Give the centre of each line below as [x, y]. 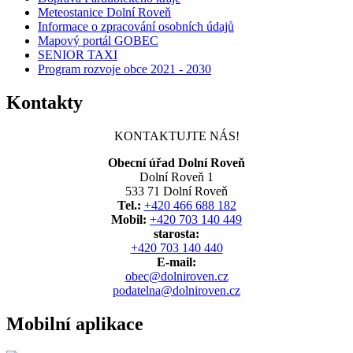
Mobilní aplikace [75, 323]
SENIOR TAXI [78, 55]
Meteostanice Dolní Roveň [104, 13]
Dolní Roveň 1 [176, 176]
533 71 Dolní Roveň [176, 191]
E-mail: [176, 262]
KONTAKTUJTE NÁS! [176, 136]
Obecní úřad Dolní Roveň [176, 162]
